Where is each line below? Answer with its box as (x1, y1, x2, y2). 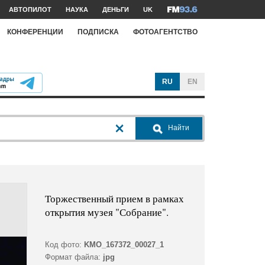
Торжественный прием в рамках (44, 192, 184, 206)
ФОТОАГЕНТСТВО (133, 27, 198, 36)
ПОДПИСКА (77, 27, 119, 36)
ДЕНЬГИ (102, 6, 129, 13)
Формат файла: (44, 253, 101, 262)
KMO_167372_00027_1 (83, 240, 164, 250)
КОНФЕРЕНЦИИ (7, 27, 63, 36)
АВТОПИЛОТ (9, 6, 51, 13)
